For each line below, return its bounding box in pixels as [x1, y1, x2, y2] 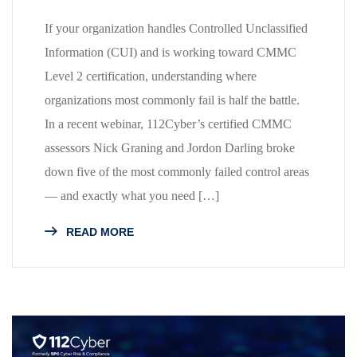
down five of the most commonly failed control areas [45, 164, 309, 178]
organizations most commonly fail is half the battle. [45, 92, 300, 107]
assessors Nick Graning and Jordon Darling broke [45, 140, 295, 155]
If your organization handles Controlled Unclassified [45, 21, 308, 35]
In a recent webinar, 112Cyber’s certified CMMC [45, 116, 292, 131]
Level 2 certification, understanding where [45, 69, 257, 83]
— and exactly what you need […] [45, 188, 219, 202]
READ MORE [63, 225, 134, 238]
